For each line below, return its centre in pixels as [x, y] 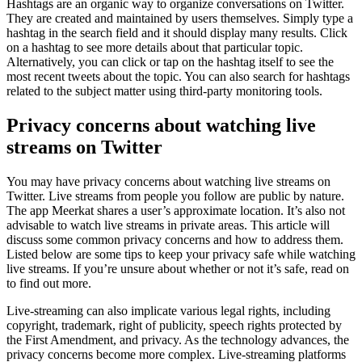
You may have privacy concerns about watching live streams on [168, 181]
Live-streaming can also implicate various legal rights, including [168, 310]
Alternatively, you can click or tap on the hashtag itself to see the [170, 61]
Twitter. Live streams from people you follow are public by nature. [175, 196]
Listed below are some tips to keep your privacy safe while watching [181, 254]
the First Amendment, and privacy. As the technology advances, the [178, 339]
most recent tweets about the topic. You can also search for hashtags [178, 76]
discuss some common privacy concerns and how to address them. [175, 239]
